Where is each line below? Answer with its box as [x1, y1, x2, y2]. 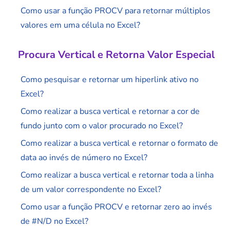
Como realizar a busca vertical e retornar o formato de [21, 138, 218, 149]
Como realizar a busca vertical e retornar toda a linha [21, 169, 214, 181]
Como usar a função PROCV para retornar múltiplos [21, 5, 210, 17]
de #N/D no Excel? [21, 216, 88, 227]
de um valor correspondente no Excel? [21, 184, 161, 196]
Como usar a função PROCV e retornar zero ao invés [21, 201, 212, 213]
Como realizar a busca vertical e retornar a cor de [21, 106, 200, 118]
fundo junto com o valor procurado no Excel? [21, 120, 183, 132]
